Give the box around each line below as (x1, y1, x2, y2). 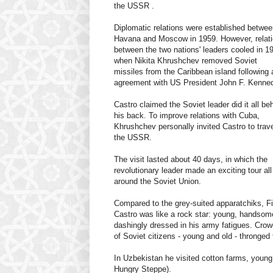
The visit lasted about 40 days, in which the (114, 155, 268, 165)
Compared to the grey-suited (114, 199, 216, 208)
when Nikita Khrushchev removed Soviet (114, 56, 257, 66)
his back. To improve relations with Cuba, (114, 111, 260, 121)
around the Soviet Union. (114, 177, 201, 186)
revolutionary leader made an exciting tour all (114, 166, 272, 175)
